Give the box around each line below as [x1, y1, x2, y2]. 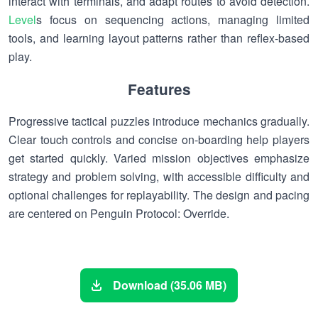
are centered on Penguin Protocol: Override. [9, 205, 229, 221]
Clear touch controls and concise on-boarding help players [9, 131, 309, 148]
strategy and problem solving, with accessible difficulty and [9, 168, 309, 185]
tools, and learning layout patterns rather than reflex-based [9, 30, 309, 46]
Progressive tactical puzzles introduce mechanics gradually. [9, 113, 309, 129]
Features [127, 79, 191, 99]
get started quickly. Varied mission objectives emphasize [9, 150, 309, 166]
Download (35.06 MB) [113, 277, 226, 293]
